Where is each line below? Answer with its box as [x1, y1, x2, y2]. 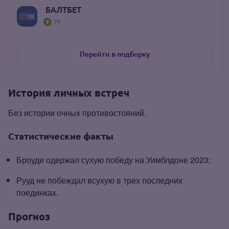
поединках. [16, 186, 58, 198]
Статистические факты [8, 130, 113, 142]
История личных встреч [8, 86, 129, 99]
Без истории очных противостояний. [8, 106, 146, 119]
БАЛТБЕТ [45, 4, 81, 14]
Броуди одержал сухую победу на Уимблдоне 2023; [16, 153, 211, 166]
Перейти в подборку [79, 50, 150, 59]
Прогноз [8, 210, 50, 222]
